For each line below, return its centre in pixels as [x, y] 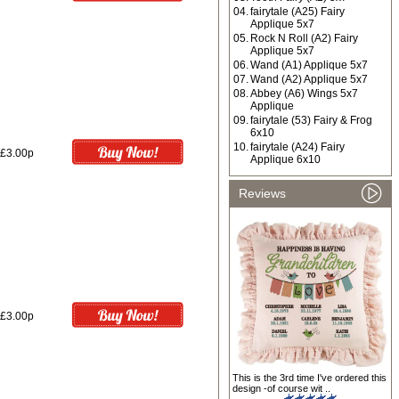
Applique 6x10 [285, 159]
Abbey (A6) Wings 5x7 [304, 94]
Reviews [262, 193]
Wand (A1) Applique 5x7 [309, 65]
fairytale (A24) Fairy [297, 147]
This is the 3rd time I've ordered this [309, 378]
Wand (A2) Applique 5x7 [309, 79]
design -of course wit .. [281, 388]
